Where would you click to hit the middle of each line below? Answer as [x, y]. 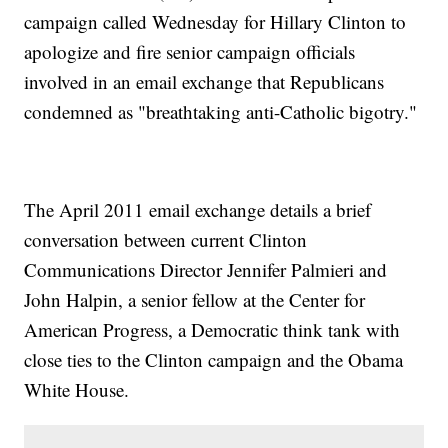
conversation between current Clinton [166, 240]
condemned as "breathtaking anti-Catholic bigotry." [221, 112]
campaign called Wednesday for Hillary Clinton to [215, 22]
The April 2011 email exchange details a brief [198, 210]
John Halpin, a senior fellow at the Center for [195, 300]
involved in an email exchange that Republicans [204, 82]
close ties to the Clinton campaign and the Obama [214, 360]
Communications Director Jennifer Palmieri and [206, 270]
